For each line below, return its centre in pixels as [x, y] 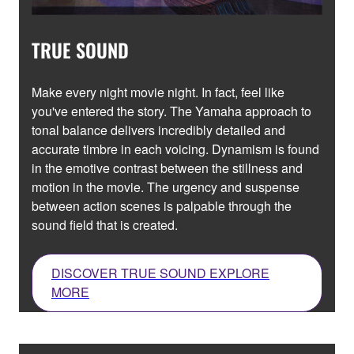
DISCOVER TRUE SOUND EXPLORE [160, 273]
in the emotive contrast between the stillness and [167, 168]
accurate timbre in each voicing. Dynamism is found [175, 149]
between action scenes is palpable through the [162, 206]
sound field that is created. [105, 225]
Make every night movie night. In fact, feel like [158, 92]
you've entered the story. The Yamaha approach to [171, 111]
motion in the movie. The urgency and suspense [166, 187]
